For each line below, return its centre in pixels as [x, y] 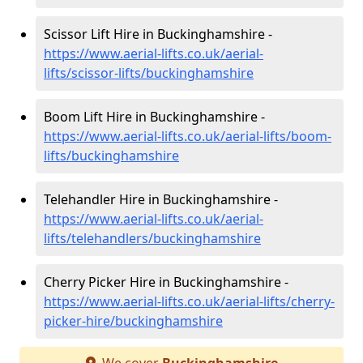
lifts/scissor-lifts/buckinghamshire [149, 73]
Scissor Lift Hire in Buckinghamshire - [158, 34]
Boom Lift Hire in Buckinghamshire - [154, 117]
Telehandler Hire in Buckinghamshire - [161, 199]
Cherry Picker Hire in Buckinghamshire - [166, 282]
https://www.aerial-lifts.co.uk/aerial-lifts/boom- [188, 136]
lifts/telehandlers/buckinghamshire [152, 238]
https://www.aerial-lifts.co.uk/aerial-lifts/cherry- [189, 301]
